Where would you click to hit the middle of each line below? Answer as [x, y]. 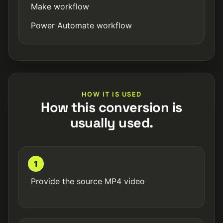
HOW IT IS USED [111, 94]
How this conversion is [111, 107]
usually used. [111, 123]
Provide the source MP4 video [88, 181]
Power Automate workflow [81, 25]
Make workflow [60, 6]
